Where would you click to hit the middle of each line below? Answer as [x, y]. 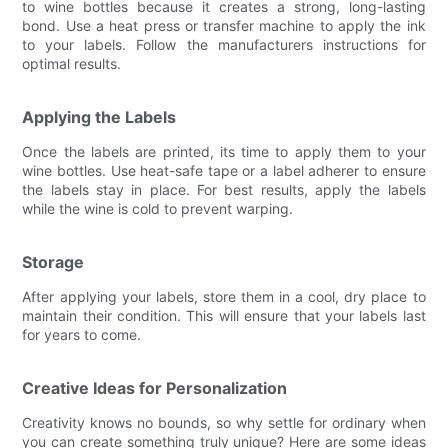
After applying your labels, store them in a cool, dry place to [224, 296]
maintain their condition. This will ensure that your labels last [224, 315]
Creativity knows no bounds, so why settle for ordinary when [224, 422]
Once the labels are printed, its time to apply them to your [224, 151]
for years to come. [82, 334]
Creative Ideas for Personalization [155, 387]
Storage [53, 261]
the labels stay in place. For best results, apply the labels [224, 189]
